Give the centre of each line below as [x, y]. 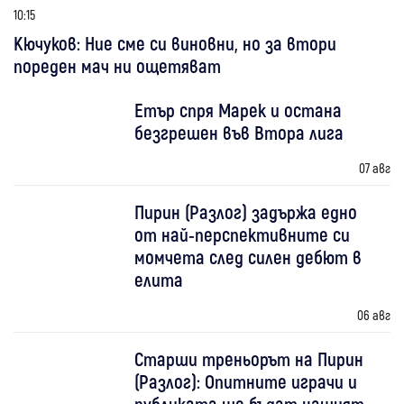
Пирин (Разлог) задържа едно [246, 211]
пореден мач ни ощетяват [117, 65]
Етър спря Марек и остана [239, 109]
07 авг [374, 167]
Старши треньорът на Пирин [249, 358]
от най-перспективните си [243, 234]
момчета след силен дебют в [248, 256]
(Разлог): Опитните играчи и [246, 381]
